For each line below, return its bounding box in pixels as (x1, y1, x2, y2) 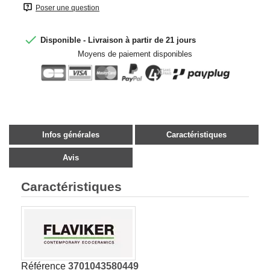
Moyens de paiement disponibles (78, 49, 192, 58)
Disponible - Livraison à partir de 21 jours (38, 35, 196, 45)
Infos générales (42, 130, 99, 139)
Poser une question (36, 3, 99, 12)
